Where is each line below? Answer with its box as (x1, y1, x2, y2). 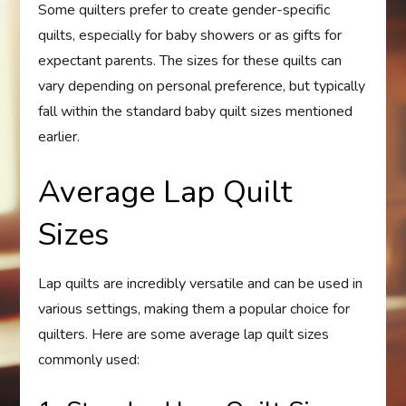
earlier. (38, 127, 81, 148)
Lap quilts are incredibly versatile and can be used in (38, 274, 363, 295)
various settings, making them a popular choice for (38, 299, 351, 320)
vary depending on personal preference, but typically (38, 76, 366, 97)
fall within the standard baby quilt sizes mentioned (38, 101, 353, 122)
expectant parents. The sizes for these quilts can (38, 51, 343, 72)
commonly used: (38, 350, 140, 371)
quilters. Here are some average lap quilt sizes (38, 324, 330, 345)
